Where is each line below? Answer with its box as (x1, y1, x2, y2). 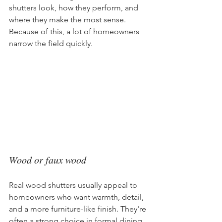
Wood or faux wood (9, 153, 86, 166)
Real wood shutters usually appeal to (9, 180, 139, 190)
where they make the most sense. (9, 14, 128, 24)
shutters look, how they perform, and (9, 2, 140, 12)
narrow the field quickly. (9, 38, 93, 48)
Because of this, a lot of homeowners (9, 26, 141, 36)
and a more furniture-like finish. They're (9, 204, 148, 214)
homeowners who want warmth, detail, (9, 192, 146, 202)
